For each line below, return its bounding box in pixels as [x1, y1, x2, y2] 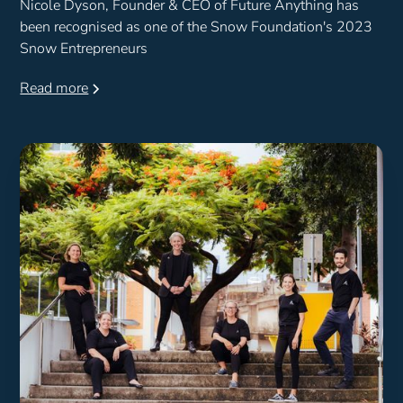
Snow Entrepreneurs [20, 39, 148, 59]
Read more [20, 78, 89, 99]
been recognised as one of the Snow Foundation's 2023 [20, 17, 373, 38]
